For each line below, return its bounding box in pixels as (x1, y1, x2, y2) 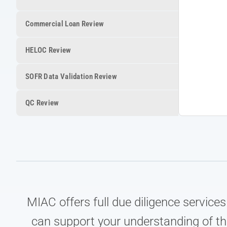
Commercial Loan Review (25, 19, 104, 28)
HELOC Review (25, 45, 71, 55)
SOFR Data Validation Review (25, 71, 118, 81)
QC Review (25, 98, 59, 107)
